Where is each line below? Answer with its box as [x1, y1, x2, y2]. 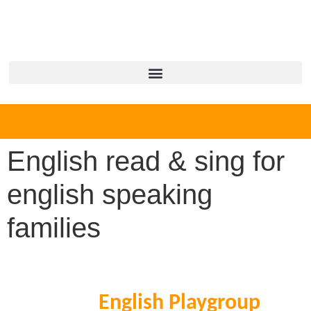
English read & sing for [7, 146, 285, 176]
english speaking [7, 179, 212, 210]
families [7, 212, 101, 243]
